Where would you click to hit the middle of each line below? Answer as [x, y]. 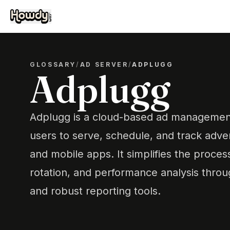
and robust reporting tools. [95, 191]
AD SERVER [104, 64]
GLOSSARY [53, 64]
